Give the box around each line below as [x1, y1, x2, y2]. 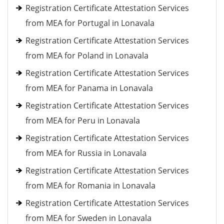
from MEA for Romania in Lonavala [25, 180, 155, 191]
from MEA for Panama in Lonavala [25, 82, 153, 93]
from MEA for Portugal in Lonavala [25, 17, 154, 28]
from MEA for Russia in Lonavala [25, 147, 146, 158]
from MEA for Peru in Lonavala [25, 115, 140, 126]
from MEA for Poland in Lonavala [25, 50, 148, 61]
